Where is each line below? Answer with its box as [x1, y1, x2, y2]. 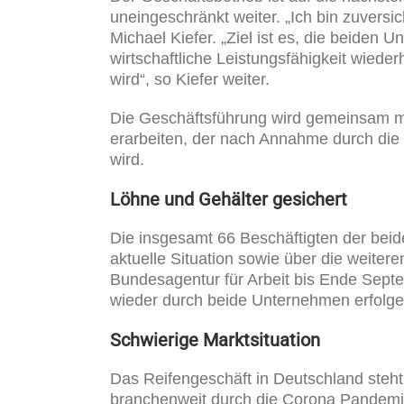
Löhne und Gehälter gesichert [109, 188, 347, 210]
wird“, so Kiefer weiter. [109, 69, 270, 88]
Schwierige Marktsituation [109, 328, 320, 351]
